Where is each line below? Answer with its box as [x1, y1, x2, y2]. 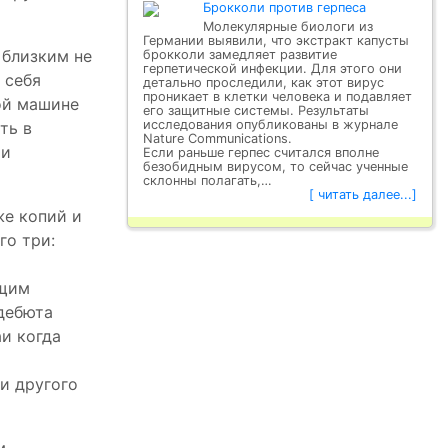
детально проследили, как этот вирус [143, 75, 384, 90]
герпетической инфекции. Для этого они [143, 61, 402, 76]
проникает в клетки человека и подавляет [143, 89, 412, 104]
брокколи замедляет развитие [143, 47, 337, 62]
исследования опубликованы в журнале [143, 117, 398, 132]
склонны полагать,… [143, 173, 272, 188]
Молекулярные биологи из [203, 19, 373, 34]
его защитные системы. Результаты [143, 103, 369, 118]
